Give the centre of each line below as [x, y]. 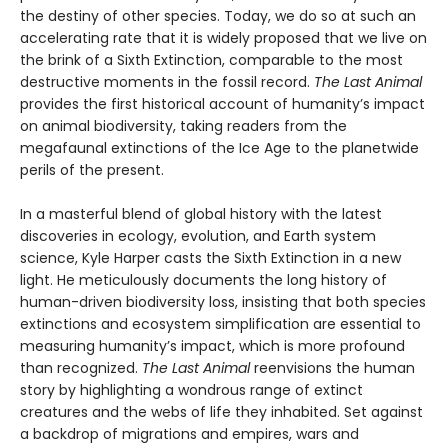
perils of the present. [92, 170]
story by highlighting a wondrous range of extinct [191, 390]
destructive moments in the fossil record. [167, 82]
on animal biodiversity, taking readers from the [183, 126]
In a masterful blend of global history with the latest [201, 214]
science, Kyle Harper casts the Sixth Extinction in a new [210, 258]
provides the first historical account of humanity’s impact [222, 104]
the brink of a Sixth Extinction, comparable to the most [211, 60]
